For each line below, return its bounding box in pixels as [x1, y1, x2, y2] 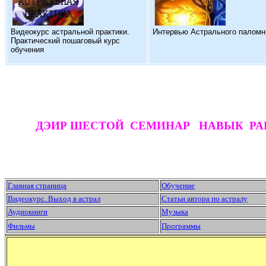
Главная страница [8, 181, 66, 190]
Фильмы [8, 221, 35, 230]
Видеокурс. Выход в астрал [8, 194, 100, 203]
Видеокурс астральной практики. [11, 27, 129, 36]
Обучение [161, 181, 195, 190]
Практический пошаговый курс [11, 36, 120, 45]
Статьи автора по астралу [161, 194, 248, 203]
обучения [11, 45, 44, 54]
